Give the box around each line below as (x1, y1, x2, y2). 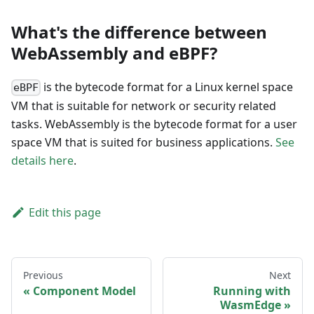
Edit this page (28, 205, 101, 221)
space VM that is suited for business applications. (11, 135, 275, 151)
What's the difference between (11, 20, 267, 43)
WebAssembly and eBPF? (11, 41, 217, 64)
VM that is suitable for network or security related (11, 98, 276, 114)
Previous (23, 268, 63, 282)
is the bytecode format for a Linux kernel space (41, 79, 294, 95)
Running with (213, 283, 291, 299)
